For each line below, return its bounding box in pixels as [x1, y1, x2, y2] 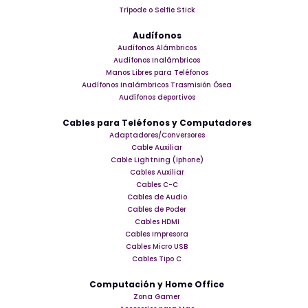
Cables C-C [135, 179, 178, 190]
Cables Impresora [125, 228, 189, 239]
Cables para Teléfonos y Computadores [62, 116, 252, 129]
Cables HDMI [134, 216, 179, 227]
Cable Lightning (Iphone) [110, 154, 203, 165]
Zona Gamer [133, 291, 181, 302]
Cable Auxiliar [131, 142, 183, 153]
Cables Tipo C [132, 253, 182, 264]
